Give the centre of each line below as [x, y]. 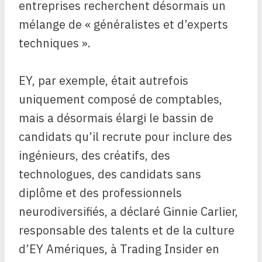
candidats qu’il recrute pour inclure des [125, 137]
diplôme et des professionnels [100, 193]
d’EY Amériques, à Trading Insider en [119, 249]
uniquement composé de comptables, [120, 99]
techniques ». [55, 43]
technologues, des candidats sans [110, 174]
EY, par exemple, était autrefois [104, 81]
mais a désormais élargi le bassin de [116, 118]
